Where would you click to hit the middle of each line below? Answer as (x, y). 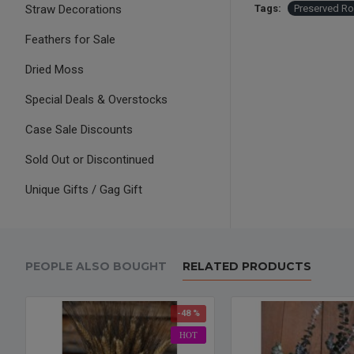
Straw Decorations (73, 9)
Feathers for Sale (70, 40)
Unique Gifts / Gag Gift (84, 190)
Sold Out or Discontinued (90, 160)
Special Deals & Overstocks (96, 100)
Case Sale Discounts (79, 130)
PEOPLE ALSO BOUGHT (96, 266)
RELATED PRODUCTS (247, 266)
